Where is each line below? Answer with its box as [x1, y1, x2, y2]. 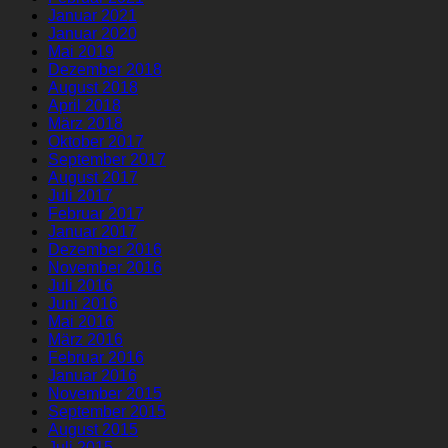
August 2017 [48, 168, 138, 186]
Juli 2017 [48, 186, 113, 204]
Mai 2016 [48, 312, 114, 330]
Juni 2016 [48, 294, 118, 312]
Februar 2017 [48, 204, 144, 222]
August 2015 [48, 420, 138, 438]
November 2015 [48, 384, 162, 402]
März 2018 [48, 114, 123, 132]
